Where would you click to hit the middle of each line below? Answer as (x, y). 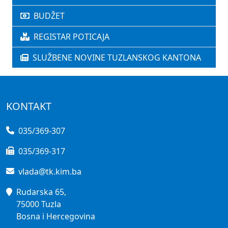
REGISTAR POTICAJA (72, 37)
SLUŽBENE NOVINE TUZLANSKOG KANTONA (117, 58)
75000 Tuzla (39, 204)
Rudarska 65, (41, 192)
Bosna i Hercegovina (56, 217)
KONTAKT (29, 106)
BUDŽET (49, 16)
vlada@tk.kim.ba (50, 172)
